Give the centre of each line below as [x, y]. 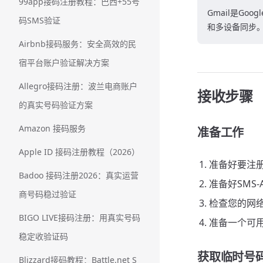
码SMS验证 [40, 20]
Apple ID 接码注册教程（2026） [79, 152]
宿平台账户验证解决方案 [64, 63]
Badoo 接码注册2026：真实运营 [79, 175]
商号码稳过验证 [48, 194]
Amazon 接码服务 [52, 128]
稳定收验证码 [43, 236]
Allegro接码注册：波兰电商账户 [78, 86]
